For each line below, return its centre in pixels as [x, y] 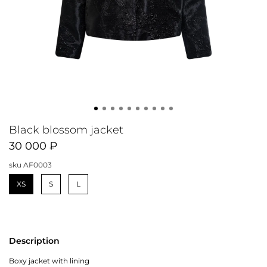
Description [34, 240]
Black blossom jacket [66, 130]
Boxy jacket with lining [49, 260]
